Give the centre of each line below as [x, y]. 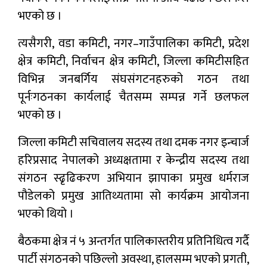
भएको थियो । [46, 214]
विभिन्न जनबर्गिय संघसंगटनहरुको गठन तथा [133, 80]
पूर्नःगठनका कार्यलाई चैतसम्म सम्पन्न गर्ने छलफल [133, 97]
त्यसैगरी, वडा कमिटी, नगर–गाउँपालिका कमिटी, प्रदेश [133, 44]
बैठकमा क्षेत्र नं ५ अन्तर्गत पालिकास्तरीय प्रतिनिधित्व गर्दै [133, 242]
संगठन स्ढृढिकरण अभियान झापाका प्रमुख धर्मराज [133, 178]
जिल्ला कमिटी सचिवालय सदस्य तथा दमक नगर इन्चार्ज [133, 143]
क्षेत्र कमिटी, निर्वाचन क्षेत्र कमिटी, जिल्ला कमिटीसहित [133, 62]
